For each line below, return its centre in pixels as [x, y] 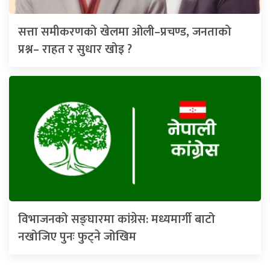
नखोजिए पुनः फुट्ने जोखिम [77, 237]
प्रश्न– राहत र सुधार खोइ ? [75, 49]
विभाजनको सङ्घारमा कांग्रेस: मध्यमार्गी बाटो [117, 219]
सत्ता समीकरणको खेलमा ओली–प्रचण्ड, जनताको [125, 32]
